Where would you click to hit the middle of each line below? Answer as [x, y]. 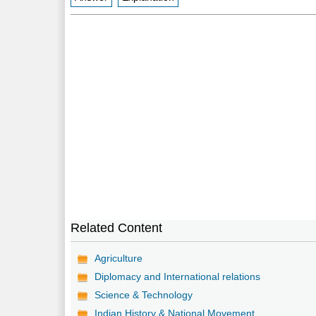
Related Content [117, 227]
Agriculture [119, 258]
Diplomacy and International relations [178, 276]
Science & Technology [144, 294]
